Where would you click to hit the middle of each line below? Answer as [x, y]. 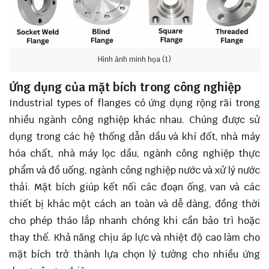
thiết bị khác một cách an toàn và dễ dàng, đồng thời [134, 204]
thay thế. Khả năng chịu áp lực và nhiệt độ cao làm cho [134, 238]
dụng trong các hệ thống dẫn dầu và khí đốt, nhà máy [134, 137]
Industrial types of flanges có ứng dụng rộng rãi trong [134, 103]
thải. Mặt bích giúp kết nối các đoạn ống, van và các [134, 187]
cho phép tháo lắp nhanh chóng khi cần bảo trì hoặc [134, 221]
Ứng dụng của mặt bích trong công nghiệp [125, 87]
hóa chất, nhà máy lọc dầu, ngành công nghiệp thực [134, 154]
